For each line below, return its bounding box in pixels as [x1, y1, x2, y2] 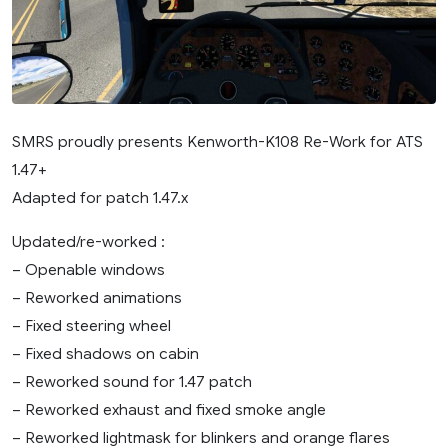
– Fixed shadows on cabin [12, 343, 199, 363]
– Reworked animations [12, 287, 182, 307]
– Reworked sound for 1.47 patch [12, 371, 252, 391]
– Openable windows [12, 259, 165, 279]
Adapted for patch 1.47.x [12, 187, 188, 207]
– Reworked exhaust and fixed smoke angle [12, 399, 326, 419]
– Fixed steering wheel [12, 315, 171, 335]
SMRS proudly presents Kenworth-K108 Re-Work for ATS [12, 131, 423, 151]
